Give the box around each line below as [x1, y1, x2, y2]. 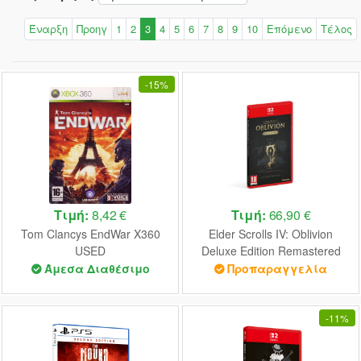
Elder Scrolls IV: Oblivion [209, 226, 333, 243]
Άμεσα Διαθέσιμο [44, 260, 150, 277]
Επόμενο [267, 20, 312, 36]
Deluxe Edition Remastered [201, 243, 341, 259]
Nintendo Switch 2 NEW [210, 259, 331, 276]
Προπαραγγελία [227, 260, 327, 277]
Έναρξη [29, 20, 68, 36]
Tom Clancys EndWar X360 [20, 226, 160, 243]
